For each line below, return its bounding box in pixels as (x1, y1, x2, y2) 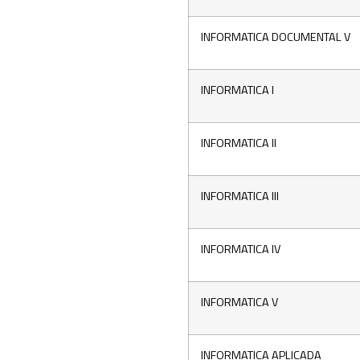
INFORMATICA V (201, 292, 278, 311)
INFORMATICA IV (201, 239, 280, 258)
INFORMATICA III (201, 186, 279, 205)
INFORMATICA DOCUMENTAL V (201, 27, 350, 46)
